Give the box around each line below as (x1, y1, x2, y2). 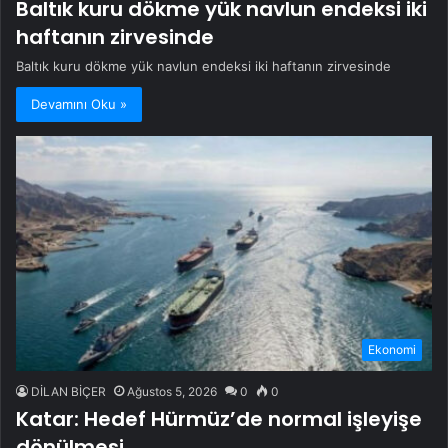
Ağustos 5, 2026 (127, 383, 217, 399)
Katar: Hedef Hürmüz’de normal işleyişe (16, 404, 422, 433)
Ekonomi (368, 341, 416, 357)
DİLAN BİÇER (31, 383, 106, 399)
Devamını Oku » (31, 95, 127, 112)
